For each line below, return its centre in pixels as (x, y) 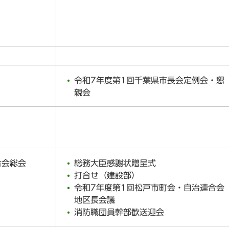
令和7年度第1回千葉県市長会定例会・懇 (149, 80)
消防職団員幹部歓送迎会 (119, 212)
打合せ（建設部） (107, 175)
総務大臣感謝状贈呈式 (115, 163)
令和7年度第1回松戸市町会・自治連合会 (149, 187)
